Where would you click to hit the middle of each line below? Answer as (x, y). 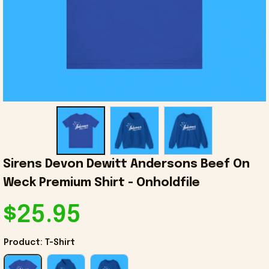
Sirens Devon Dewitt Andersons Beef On (126, 165)
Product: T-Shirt (39, 243)
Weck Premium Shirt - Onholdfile (101, 183)
